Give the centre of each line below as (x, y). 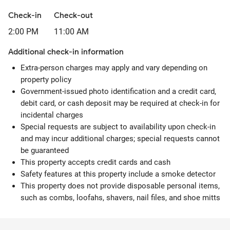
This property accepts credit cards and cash (95, 162)
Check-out (73, 15)
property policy (46, 80)
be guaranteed (45, 150)
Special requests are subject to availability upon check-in (118, 127)
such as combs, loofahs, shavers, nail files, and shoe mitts (120, 198)
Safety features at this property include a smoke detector (118, 174)
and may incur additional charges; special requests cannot (120, 139)
